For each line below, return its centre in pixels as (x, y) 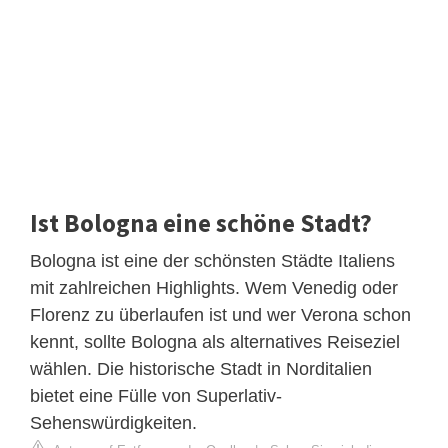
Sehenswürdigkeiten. (113, 422)
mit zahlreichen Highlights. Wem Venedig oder (214, 287)
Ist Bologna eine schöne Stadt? (201, 222)
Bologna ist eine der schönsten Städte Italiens (212, 260)
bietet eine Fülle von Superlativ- (156, 395)
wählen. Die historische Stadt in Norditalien (201, 368)
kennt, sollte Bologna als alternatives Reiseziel (215, 341)
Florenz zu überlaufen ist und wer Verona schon (220, 314)
